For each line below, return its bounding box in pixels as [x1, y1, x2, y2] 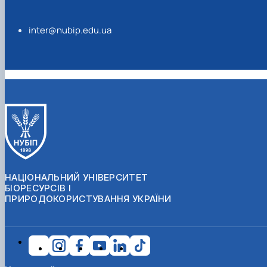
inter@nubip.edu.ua [29, 23, 111, 36]
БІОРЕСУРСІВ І [5, 182, 71, 194]
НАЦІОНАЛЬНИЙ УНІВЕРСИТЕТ [5, 171, 148, 183]
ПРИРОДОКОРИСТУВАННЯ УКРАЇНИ [5, 193, 172, 204]
